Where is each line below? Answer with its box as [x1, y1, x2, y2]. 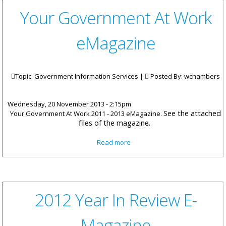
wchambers [184, 72, 220, 81]
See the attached [163, 108, 221, 119]
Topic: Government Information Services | [15, 72, 145, 81]
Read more [97, 138, 131, 147]
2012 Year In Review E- [34, 188, 197, 212]
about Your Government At [137, 137, 219, 147]
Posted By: [149, 72, 184, 81]
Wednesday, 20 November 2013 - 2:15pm [8, 99, 131, 109]
